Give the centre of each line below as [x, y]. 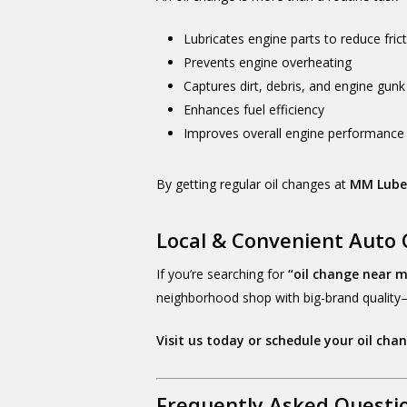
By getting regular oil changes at [253, 184]
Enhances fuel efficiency [254, 109]
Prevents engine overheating [268, 62]
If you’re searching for [223, 274]
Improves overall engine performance [294, 133]
